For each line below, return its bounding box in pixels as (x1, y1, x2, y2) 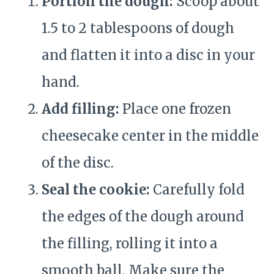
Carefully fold (150, 181, 245, 199)
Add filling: (42, 100, 119, 118)
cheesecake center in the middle (42, 127, 259, 145)
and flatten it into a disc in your (42, 46, 255, 64)
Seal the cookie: (42, 181, 150, 199)
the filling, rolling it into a (42, 235, 218, 253)
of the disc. (42, 154, 114, 172)
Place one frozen (119, 100, 231, 118)
